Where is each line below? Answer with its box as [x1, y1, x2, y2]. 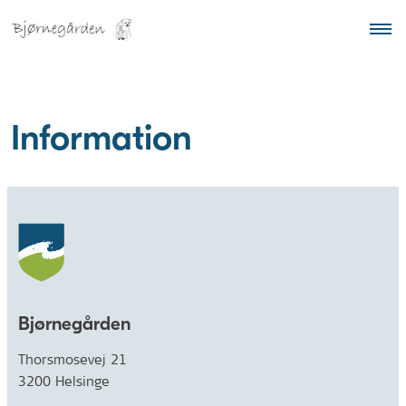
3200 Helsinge [18, 372, 110, 390]
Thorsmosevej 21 [18, 351, 127, 368]
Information [11, 117, 192, 159]
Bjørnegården [18, 313, 130, 335]
